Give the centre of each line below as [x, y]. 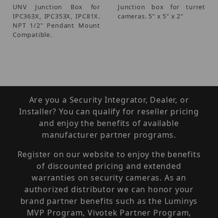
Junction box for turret [162, 7]
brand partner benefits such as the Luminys [109, 201]
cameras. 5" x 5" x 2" [151, 16]
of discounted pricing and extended [109, 166]
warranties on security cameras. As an [109, 178]
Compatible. [32, 34]
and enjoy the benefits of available [109, 123]
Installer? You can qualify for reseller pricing [109, 111]
